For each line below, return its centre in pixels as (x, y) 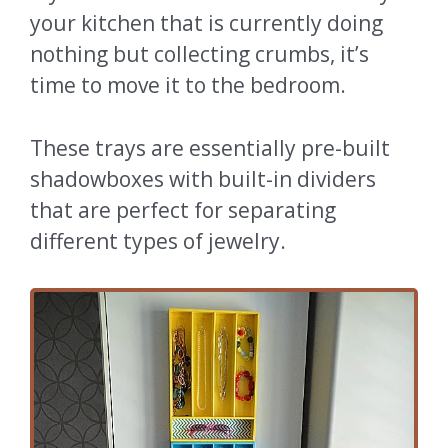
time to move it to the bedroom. (190, 85)
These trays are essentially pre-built (210, 147)
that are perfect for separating (183, 209)
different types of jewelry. (158, 240)
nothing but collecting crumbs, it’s (199, 54)
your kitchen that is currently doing (206, 23)
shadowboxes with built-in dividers (203, 178)
